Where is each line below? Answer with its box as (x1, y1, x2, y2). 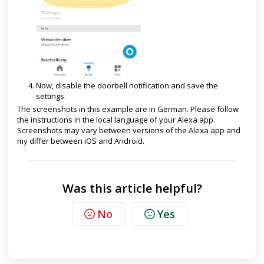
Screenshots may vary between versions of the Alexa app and (17, 124, 240, 136)
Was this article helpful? (62, 180, 202, 196)
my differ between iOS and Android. (17, 135, 144, 146)
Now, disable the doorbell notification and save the (36, 80, 218, 91)
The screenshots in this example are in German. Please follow (17, 103, 239, 114)
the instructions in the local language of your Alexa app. (17, 114, 215, 125)
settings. (36, 90, 66, 101)
